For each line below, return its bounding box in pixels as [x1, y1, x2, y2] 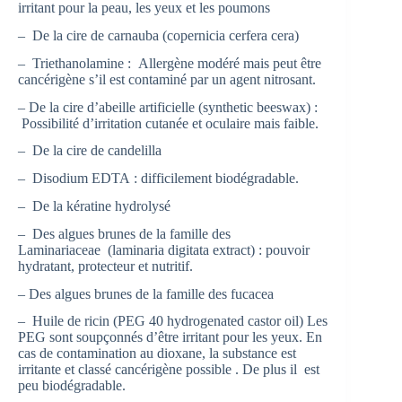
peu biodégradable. [18, 378, 126, 394]
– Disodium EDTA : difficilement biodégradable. [18, 170, 299, 187]
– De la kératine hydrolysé [18, 197, 170, 214]
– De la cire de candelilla [18, 143, 162, 159]
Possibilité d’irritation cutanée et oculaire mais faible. [18, 115, 319, 131]
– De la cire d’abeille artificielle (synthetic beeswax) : [18, 99, 318, 115]
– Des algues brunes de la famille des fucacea [18, 285, 274, 301]
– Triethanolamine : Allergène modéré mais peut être [18, 55, 321, 71]
